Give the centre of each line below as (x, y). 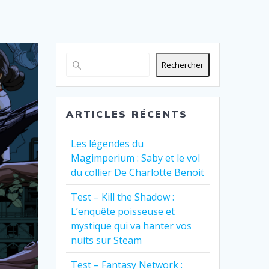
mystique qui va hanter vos (131, 226)
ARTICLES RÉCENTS (127, 114)
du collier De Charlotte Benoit (138, 173)
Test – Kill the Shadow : (123, 197)
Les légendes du (107, 144)
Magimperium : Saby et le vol (136, 158)
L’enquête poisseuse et (123, 212)
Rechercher (182, 65)
